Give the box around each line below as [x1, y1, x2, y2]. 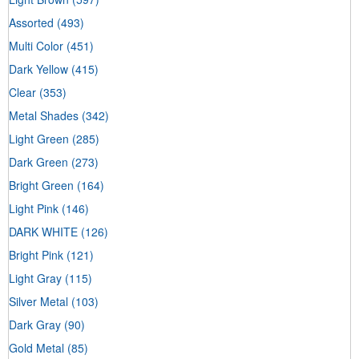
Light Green [9, 130, 69, 147]
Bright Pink [9, 246, 63, 263]
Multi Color [9, 37, 63, 54]
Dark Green [9, 153, 68, 170]
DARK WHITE [9, 223, 78, 240]
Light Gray [9, 269, 62, 286]
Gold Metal [9, 339, 64, 356]
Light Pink [9, 200, 58, 216]
